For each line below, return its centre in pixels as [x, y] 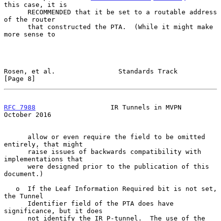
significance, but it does [53, 211]
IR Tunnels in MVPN [109, 107]
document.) [24, 174]
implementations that [43, 159]
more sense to [30, 34]
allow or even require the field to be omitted [16, 137]
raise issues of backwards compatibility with [16, 151]
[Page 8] [20, 78]
